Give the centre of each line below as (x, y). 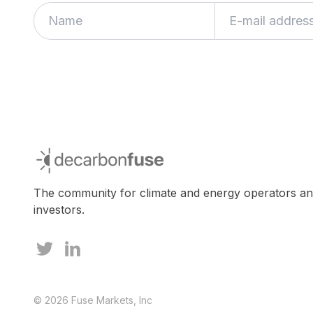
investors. (59, 210)
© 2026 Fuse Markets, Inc (93, 300)
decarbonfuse (70, 153)
